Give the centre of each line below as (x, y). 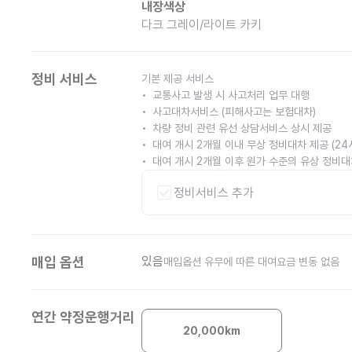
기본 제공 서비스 (178, 79)
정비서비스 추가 (214, 192)
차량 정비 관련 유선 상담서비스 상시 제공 (242, 128)
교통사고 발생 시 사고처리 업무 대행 (231, 95)
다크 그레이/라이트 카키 (202, 25)
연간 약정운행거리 (83, 317)
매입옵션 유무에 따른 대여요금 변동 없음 (251, 262)
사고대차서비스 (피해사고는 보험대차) (234, 112)
